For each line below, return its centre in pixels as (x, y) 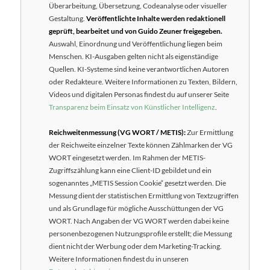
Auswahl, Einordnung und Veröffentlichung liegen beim (136, 43)
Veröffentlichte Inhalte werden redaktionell (156, 18)
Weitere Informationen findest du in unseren (119, 259)
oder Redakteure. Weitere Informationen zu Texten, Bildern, (143, 81)
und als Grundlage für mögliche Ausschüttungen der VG (137, 208)
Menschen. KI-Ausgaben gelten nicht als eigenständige (134, 56)
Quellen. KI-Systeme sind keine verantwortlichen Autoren (139, 69)
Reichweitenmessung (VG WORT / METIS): (118, 132)
